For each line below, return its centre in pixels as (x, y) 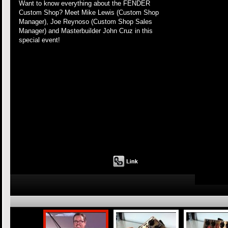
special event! (39, 40)
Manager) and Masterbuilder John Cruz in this (86, 31)
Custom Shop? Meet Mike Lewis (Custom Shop (89, 12)
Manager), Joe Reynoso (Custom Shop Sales (85, 22)
